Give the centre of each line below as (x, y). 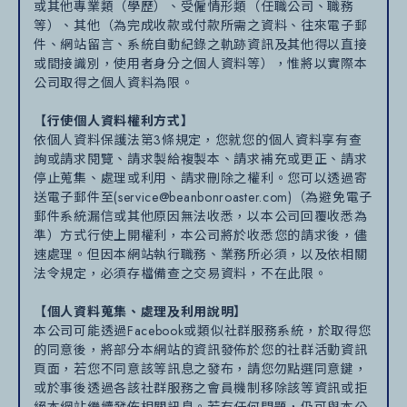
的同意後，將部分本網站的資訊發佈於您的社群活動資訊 (201, 349)
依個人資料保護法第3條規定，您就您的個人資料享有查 (198, 139)
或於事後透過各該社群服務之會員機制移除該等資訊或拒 (201, 387)
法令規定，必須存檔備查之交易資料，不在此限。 (181, 273)
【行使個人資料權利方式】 (114, 120)
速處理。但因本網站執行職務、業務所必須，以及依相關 (201, 254)
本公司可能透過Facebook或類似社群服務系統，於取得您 (203, 330)
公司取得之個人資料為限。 (114, 82)
